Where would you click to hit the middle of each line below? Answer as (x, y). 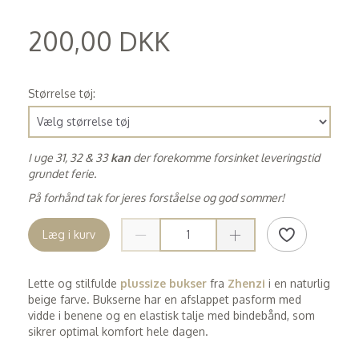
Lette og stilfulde (74, 283)
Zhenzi (246, 283)
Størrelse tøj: (62, 93)
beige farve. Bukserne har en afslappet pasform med (165, 299)
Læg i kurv (69, 234)
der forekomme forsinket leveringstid (225, 157)
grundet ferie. (62, 173)
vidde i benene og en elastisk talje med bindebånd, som (171, 315)
